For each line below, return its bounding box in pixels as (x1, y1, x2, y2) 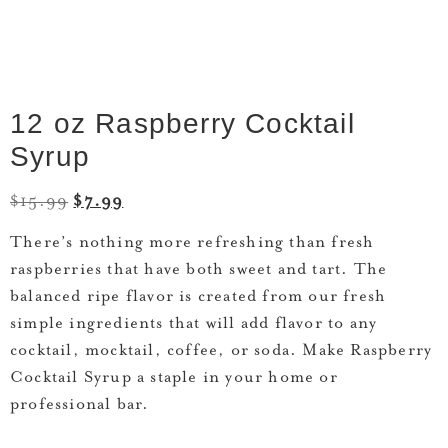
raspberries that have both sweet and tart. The (10, 261, 388, 280)
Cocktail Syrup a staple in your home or (10, 369, 338, 388)
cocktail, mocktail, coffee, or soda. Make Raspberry (10, 342, 433, 361)
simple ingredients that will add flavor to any (10, 315, 378, 334)
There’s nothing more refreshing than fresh (10, 234, 375, 253)
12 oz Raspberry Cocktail (10, 107, 355, 139)
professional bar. (10, 396, 150, 415)
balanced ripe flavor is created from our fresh (10, 288, 387, 307)
